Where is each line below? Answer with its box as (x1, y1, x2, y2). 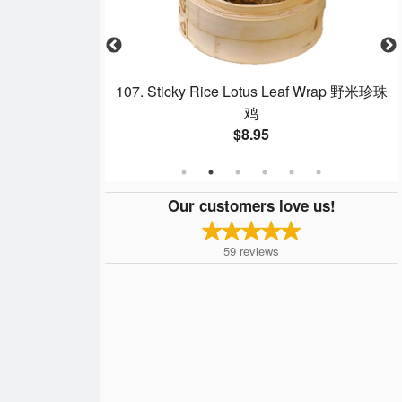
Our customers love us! (167, 194, 336, 216)
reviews (240, 241, 279, 259)
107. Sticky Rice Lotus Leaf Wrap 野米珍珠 (115, 81, 388, 102)
